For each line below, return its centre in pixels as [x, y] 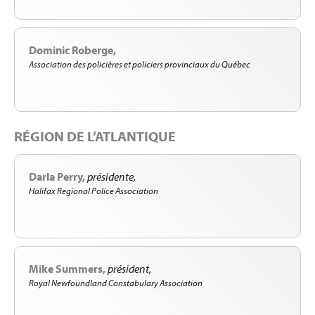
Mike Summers [66, 268]
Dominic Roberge [71, 50]
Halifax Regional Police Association [94, 191]
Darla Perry [56, 177]
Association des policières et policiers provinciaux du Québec [140, 64]
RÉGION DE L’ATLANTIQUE [95, 136]
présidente [110, 177]
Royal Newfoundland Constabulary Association [116, 282]
